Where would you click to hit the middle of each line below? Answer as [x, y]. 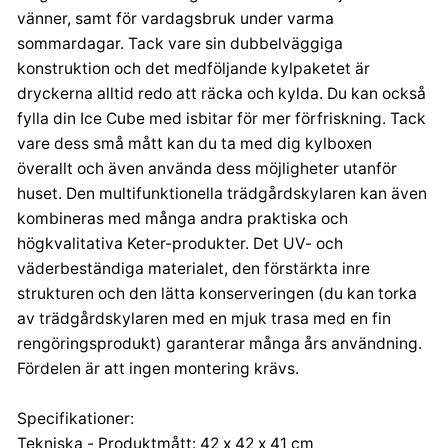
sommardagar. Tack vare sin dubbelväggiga [180, 43]
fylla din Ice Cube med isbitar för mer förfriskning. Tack [221, 118]
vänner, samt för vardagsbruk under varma [175, 18]
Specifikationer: [75, 418]
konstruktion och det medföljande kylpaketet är [193, 68]
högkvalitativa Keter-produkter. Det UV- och [180, 243]
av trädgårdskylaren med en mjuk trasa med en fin [204, 318]
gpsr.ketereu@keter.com [224, 32]
